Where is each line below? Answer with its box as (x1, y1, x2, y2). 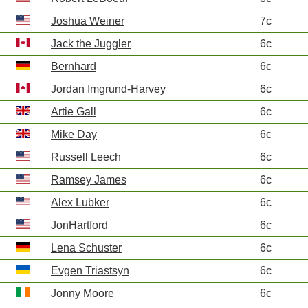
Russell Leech (51, 151, 121, 163)
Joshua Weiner (51, 15, 124, 27)
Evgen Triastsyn (51, 265, 129, 276)
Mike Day (51, 129, 97, 140)
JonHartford (51, 219, 108, 231)
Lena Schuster (51, 242, 122, 254)
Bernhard (51, 60, 96, 72)
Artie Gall (51, 106, 96, 118)
